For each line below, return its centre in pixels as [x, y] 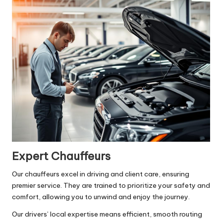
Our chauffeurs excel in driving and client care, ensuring [101, 174]
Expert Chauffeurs [61, 156]
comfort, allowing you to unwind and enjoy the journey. [101, 197]
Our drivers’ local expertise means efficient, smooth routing [107, 214]
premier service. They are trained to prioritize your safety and [111, 186]
